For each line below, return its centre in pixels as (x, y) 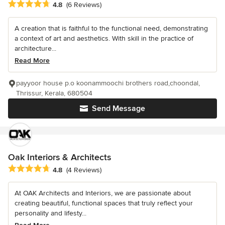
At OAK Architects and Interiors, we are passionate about (103, 193)
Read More (32, 61)
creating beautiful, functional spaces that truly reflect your (104, 203)
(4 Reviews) (84, 170)
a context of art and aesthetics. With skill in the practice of (104, 39)
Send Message (119, 109)
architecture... (35, 49)
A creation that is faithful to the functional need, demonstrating (111, 29)
